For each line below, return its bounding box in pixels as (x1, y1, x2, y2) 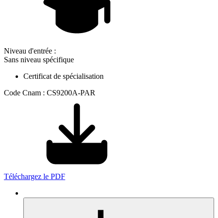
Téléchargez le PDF (4, 172, 65, 181)
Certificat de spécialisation (23, 72, 104, 81)
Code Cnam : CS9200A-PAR (4, 89, 95, 97)
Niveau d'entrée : (4, 47, 56, 55)
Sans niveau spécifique (4, 55, 74, 64)
